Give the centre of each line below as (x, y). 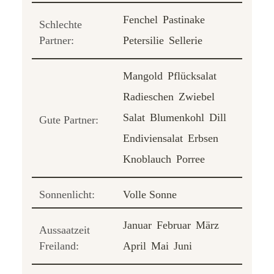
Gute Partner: (69, 120)
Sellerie (186, 41)
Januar (137, 225)
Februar (174, 225)
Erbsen (203, 139)
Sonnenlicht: (67, 195)
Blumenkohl (177, 118)
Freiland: (59, 246)
